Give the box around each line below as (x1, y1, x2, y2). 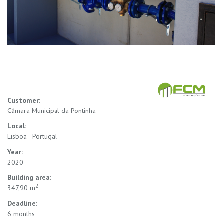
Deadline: (7, 198, 37, 208)
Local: (7, 121, 26, 130)
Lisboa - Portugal (7, 131, 57, 141)
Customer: (7, 95, 40, 105)
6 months (7, 209, 35, 218)
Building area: (7, 172, 51, 182)
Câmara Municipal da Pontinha (7, 106, 96, 115)
